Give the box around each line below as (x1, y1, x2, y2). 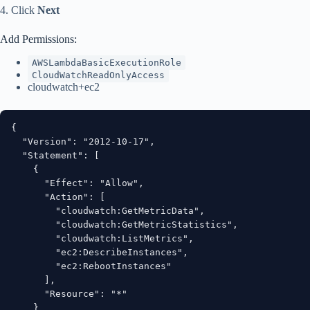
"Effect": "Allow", (11, 177, 144, 188)
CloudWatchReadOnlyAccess (32, 69, 165, 80)
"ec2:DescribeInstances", (11, 246, 188, 257)
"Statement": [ (11, 149, 100, 161)
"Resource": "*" (11, 288, 127, 299)
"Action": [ (11, 191, 105, 202)
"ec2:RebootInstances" (11, 260, 172, 271)
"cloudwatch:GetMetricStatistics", (11, 219, 238, 230)
